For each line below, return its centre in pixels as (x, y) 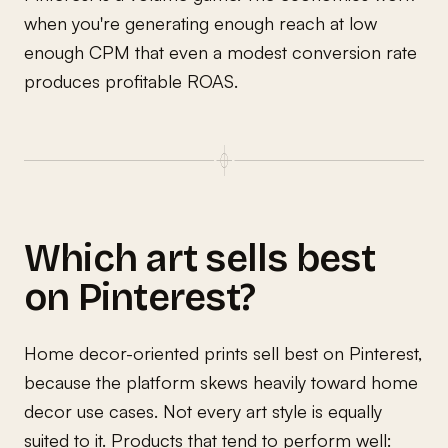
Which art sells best (199, 258)
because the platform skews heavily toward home (221, 381)
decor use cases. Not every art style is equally (203, 410)
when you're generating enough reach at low (200, 22)
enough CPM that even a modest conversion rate (220, 51)
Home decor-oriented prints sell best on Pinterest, (223, 352)
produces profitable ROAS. (131, 80)
